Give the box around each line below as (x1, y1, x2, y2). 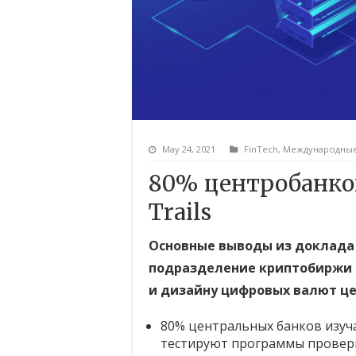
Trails (149, 197, 211, 226)
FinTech (244, 142, 278, 155)
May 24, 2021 (162, 142, 215, 155)
